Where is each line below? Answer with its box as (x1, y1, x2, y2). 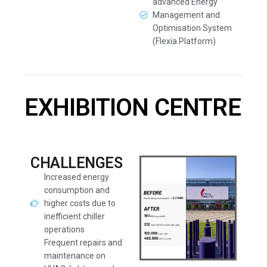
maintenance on (44, 251, 105, 260)
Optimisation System (153, 23, 232, 33)
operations (44, 225, 85, 234)
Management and (153, 10, 221, 20)
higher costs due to (44, 198, 116, 208)
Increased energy (44, 172, 109, 182)
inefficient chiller (44, 212, 105, 221)
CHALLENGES (30, 154, 123, 172)
